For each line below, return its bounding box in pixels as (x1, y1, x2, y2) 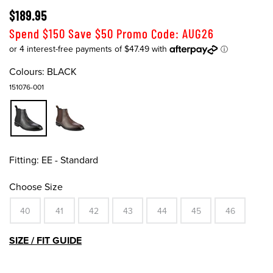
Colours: (9, 66, 44, 79)
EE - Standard (41, 154, 98, 167)
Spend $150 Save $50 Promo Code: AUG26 (9, 26, 214, 41)
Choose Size (9, 181, 63, 194)
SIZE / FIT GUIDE (9, 235, 82, 247)
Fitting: (9, 154, 39, 167)
